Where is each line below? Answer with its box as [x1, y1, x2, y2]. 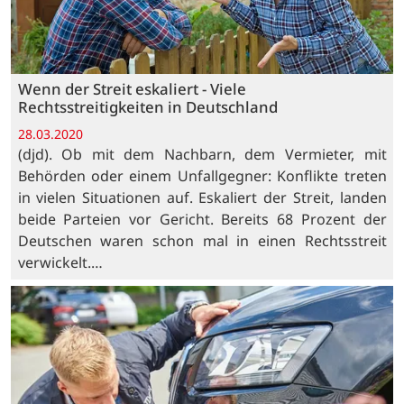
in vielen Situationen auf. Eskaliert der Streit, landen [17, 187, 387, 207]
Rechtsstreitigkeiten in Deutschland [17, 96, 278, 118]
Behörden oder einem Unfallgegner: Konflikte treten [17, 165, 387, 186]
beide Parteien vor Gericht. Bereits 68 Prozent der [17, 208, 387, 229]
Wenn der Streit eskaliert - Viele [17, 78, 246, 100]
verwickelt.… [17, 252, 103, 272]
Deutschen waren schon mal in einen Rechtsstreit [17, 230, 387, 251]
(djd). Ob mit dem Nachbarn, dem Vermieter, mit [17, 143, 387, 164]
